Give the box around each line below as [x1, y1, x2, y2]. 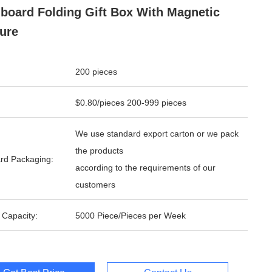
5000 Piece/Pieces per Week [164, 211, 186, 220]
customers [75, 180, 115, 189]
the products [75, 146, 126, 155]
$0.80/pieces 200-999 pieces [75, 98, 186, 107]
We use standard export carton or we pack [75, 129, 239, 138]
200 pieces [75, 67, 117, 76]
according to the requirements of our [75, 163, 216, 172]
